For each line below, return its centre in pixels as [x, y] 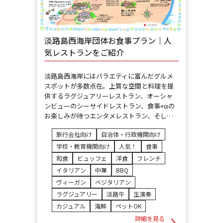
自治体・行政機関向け [131, 134]
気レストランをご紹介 [84, 53]
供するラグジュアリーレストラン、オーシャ [109, 96]
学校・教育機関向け [83, 146]
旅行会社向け [74, 134]
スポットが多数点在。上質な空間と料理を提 [109, 86]
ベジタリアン [113, 182]
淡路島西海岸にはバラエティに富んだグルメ [109, 76]
